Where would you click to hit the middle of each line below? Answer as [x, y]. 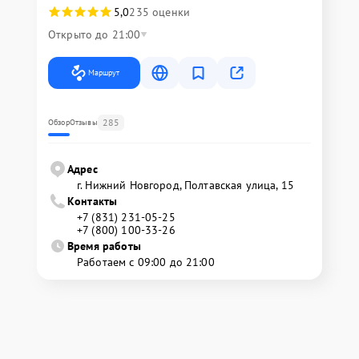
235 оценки [159, 12]
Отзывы [83, 122]
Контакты [93, 201]
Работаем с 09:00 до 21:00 [146, 262]
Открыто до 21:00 [95, 34]
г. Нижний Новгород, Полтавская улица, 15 [186, 185]
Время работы [104, 246]
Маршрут [104, 72]
